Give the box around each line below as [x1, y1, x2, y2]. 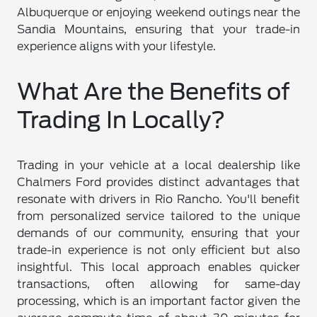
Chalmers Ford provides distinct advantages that [17, 175, 300, 190]
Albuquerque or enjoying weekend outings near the [17, 6, 300, 20]
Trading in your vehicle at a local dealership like [17, 158, 300, 173]
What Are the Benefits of [17, 78, 291, 106]
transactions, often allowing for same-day [17, 277, 300, 292]
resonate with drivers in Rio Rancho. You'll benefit [17, 192, 300, 207]
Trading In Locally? [17, 106, 226, 134]
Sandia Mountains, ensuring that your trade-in [17, 23, 300, 37]
